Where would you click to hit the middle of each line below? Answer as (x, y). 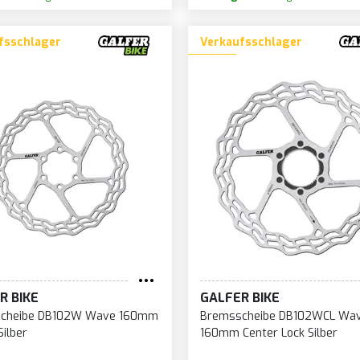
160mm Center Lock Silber (268, 333)
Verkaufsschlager (251, 43)
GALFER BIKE (239, 298)
